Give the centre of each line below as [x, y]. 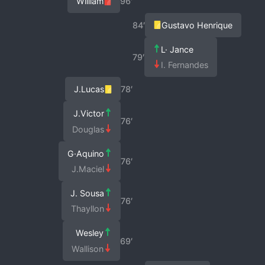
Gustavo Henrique [197, 25]
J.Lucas [89, 89]
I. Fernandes [185, 65]
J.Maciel [88, 169]
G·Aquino [85, 153]
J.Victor [88, 114]
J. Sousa [87, 193]
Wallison [87, 248]
